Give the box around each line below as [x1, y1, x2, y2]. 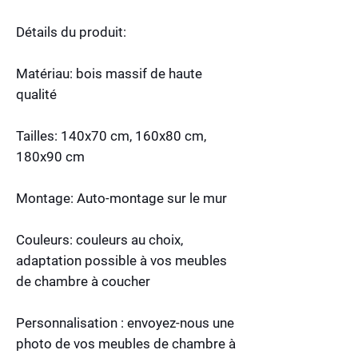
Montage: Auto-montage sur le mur [16, 189, 227, 206]
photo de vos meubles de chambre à [16, 335, 236, 352]
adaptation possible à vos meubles [16, 252, 227, 268]
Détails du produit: [16, 23, 126, 40]
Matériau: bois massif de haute [16, 65, 202, 82]
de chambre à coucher [16, 272, 150, 289]
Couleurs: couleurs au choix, [16, 231, 183, 248]
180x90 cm [16, 148, 85, 165]
